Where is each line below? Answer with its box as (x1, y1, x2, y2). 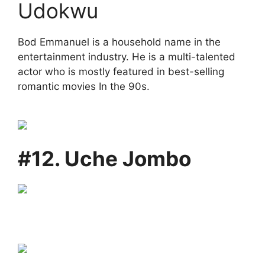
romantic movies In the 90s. (18, 80, 150, 92)
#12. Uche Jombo (18, 146, 191, 171)
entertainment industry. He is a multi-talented (18, 51, 235, 63)
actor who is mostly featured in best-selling (18, 66, 224, 77)
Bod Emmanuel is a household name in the (18, 36, 221, 48)
